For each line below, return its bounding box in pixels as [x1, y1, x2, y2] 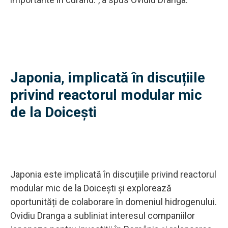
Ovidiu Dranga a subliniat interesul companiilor [10, 210, 195, 221]
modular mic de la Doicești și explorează [10, 182, 172, 193]
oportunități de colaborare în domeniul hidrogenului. [10, 196, 217, 207]
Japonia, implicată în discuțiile [10, 69, 205, 86]
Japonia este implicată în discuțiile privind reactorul [10, 168, 216, 180]
